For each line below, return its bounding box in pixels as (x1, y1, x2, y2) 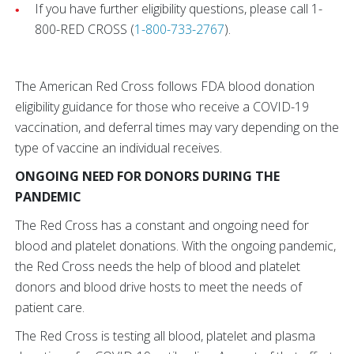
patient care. (15, 298, 88, 316)
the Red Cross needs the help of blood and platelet (15, 257, 300, 275)
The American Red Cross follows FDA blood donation (15, 77, 314, 95)
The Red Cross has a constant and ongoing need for (15, 216, 309, 234)
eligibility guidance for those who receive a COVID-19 (15, 97, 309, 115)
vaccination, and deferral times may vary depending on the (15, 118, 339, 136)
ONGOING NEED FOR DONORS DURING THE (15, 167, 280, 185)
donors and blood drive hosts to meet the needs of (15, 277, 302, 296)
